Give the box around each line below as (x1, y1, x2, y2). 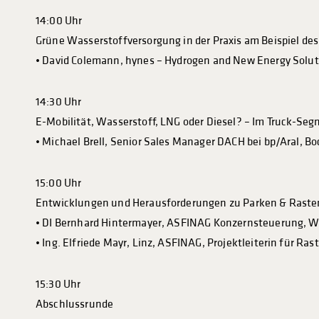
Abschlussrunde (36, 298, 114, 311)
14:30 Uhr (36, 95, 82, 109)
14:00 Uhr (36, 14, 83, 28)
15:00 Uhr (36, 177, 82, 190)
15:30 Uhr (36, 278, 81, 291)
